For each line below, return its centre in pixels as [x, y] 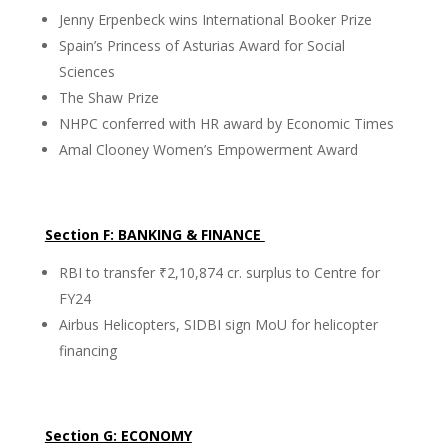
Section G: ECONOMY [118, 435]
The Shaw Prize [108, 97]
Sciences [86, 71]
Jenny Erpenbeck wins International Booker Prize [215, 19]
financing [87, 350]
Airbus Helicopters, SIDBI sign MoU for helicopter [218, 324]
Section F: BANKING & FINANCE [154, 234]
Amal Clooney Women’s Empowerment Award [208, 149]
